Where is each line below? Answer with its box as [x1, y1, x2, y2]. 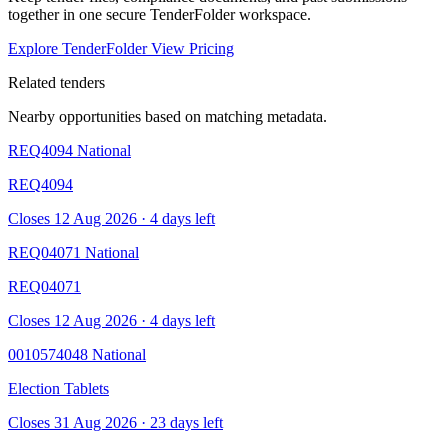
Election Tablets [8, 379, 109, 397]
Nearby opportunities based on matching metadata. [8, 107, 327, 125]
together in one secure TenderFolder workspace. [8, 5, 311, 23]
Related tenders [8, 73, 105, 91]
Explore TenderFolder [8, 39, 151, 57]
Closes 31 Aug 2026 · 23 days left [8, 413, 223, 431]
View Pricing [151, 39, 234, 57]
